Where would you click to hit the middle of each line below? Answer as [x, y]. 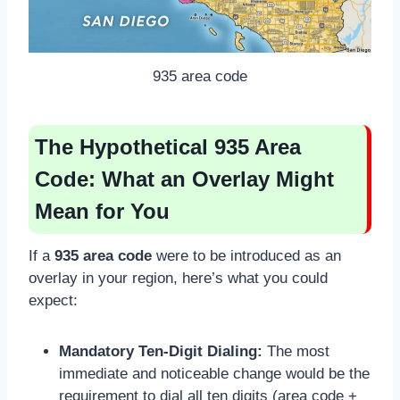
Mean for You [102, 211]
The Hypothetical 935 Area [168, 146]
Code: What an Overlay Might [184, 179]
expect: [53, 300]
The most [296, 351]
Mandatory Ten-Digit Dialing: [161, 351]
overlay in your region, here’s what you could [178, 278]
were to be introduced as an [246, 255]
